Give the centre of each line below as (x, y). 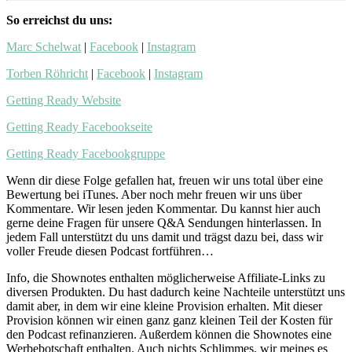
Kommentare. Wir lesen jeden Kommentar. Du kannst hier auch (163, 209)
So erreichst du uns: (59, 20)
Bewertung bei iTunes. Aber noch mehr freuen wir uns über (154, 194)
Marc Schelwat (44, 47)
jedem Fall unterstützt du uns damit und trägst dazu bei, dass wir (165, 237)
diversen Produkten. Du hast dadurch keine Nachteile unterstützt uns (176, 292)
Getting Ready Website (64, 100)
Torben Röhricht (47, 73)
